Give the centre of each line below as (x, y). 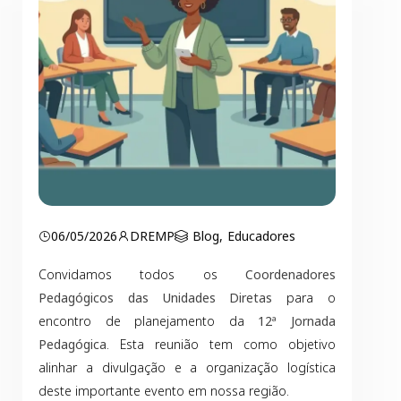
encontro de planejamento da (149, 321)
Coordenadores (290, 274)
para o (304, 298)
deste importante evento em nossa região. (164, 391)
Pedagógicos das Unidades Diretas (156, 298)
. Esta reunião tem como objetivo (221, 344)
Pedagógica (73, 344)
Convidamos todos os (142, 274)
